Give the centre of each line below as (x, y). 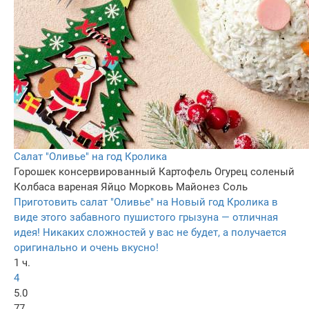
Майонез (198, 187)
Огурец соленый (255, 171)
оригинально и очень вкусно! (86, 247)
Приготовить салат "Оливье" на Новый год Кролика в (146, 202)
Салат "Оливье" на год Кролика (90, 156)
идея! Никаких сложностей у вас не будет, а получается (150, 232)
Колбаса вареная (56, 187)
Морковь (151, 187)
